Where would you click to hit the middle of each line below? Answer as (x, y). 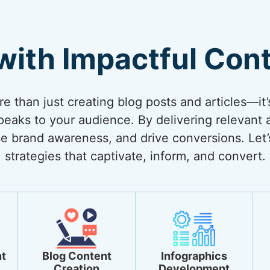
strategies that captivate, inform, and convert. (135, 156)
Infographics (194, 256)
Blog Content (77, 256)
